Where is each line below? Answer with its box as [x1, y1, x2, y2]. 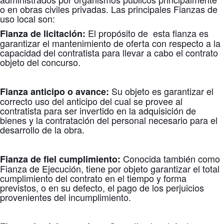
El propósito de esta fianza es [85, 26, 208, 39]
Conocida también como [120, 152, 220, 165]
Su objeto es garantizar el [109, 84, 213, 97]
